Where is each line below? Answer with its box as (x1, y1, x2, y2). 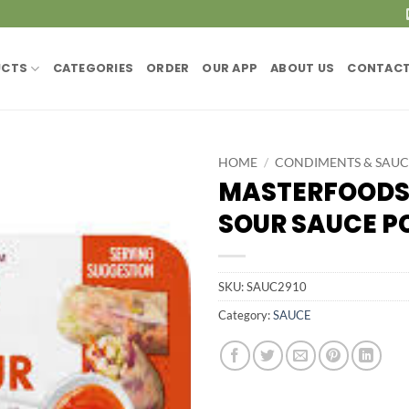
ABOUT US (270, 60, 335, 76)
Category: (218, 307, 273, 322)
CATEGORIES (52, 60, 134, 76)
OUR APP (202, 60, 258, 76)
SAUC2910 (246, 278, 307, 294)
